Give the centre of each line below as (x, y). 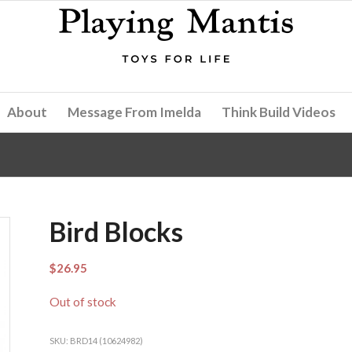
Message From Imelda (135, 112)
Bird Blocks (116, 231)
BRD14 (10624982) (106, 340)
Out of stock (82, 302)
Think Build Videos (279, 112)
